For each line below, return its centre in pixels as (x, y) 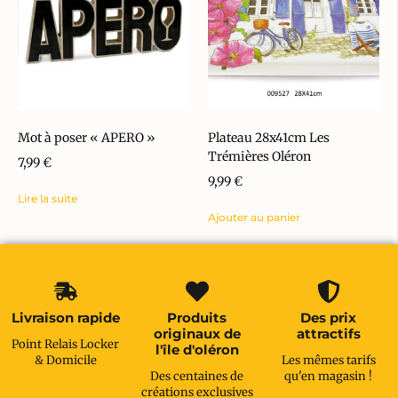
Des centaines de (197, 376)
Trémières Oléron (259, 156)
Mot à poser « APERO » (87, 137)
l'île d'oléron (197, 349)
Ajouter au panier (254, 217)
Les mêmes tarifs (328, 360)
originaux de (197, 333)
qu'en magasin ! (329, 376)
